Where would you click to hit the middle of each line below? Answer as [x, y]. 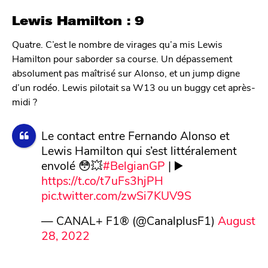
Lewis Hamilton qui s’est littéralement [139, 150]
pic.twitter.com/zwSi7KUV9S [116, 195]
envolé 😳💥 [72, 165]
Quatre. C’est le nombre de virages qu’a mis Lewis [117, 44]
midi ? [25, 101]
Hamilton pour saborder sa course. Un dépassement [122, 58]
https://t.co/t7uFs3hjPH [102, 180]
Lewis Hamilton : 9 [78, 21]
